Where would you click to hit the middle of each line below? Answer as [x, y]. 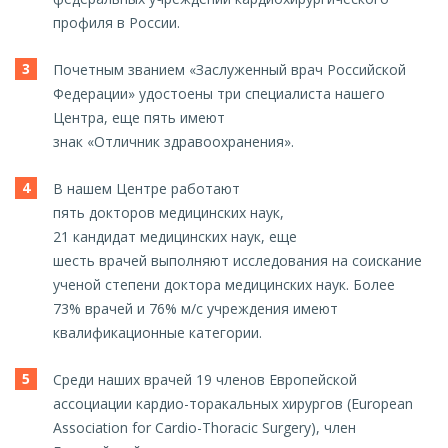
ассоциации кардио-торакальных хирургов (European [233, 404]
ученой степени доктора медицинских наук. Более [224, 285]
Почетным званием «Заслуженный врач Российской [229, 70]
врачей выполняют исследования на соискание [260, 261]
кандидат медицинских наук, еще [185, 237]
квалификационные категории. [159, 333]
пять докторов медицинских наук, [168, 213]
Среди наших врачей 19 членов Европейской [205, 380]
